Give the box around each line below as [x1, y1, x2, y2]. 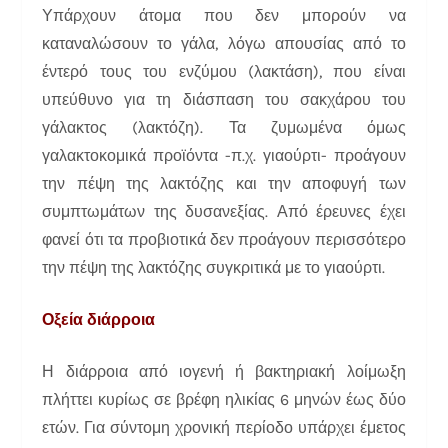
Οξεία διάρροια [42, 309, 156, 329]
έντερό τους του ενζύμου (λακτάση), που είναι [42, 61, 406, 81]
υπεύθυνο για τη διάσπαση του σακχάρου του [42, 89, 406, 109]
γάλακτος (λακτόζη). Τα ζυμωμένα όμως [42, 117, 406, 137]
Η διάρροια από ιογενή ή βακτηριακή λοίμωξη [42, 361, 406, 381]
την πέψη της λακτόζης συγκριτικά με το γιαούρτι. [42, 257, 386, 277]
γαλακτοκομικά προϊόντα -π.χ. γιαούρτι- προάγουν [42, 145, 406, 165]
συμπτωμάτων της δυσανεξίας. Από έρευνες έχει [42, 201, 406, 221]
